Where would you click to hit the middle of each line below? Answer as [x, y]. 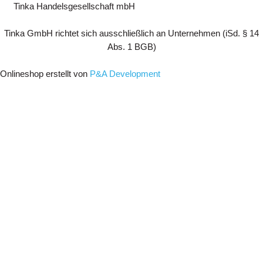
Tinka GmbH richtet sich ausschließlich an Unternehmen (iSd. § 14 [131, 33]
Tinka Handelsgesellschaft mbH [75, 6]
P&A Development [125, 74]
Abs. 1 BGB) [131, 47]
